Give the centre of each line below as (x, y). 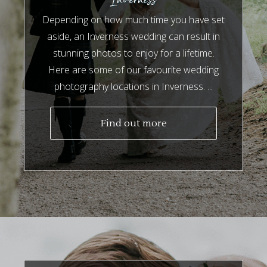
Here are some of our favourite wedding (133, 70)
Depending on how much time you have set (133, 20)
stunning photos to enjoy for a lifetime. (133, 53)
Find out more (133, 124)
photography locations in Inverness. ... (133, 87)
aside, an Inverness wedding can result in (133, 37)
